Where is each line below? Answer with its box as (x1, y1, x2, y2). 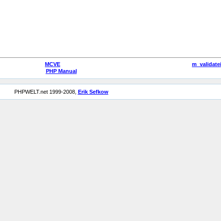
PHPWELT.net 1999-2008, (14, 89, 78, 95)
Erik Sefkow (77, 89, 109, 95)
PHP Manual (45, 68, 77, 74)
